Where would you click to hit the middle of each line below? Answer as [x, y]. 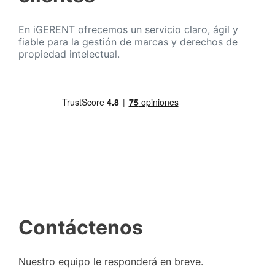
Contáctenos [81, 227]
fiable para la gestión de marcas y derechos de [128, 42]
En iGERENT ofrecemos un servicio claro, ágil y [128, 30]
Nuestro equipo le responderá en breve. [111, 262]
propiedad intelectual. [69, 54]
